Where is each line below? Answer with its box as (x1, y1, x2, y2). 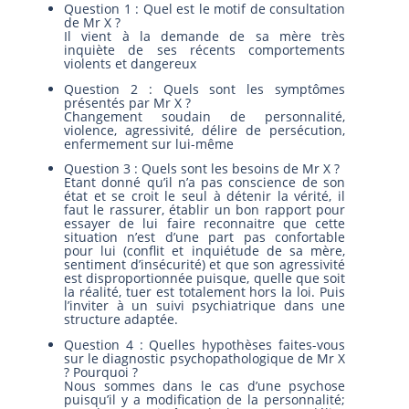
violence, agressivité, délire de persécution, (64, 121, 345, 139)
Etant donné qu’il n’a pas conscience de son (64, 173, 345, 192)
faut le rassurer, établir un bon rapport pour (64, 201, 345, 219)
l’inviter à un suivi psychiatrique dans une (64, 297, 345, 315)
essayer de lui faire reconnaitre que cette (64, 215, 345, 233)
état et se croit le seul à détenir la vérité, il (64, 187, 345, 205)
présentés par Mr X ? (64, 93, 191, 111)
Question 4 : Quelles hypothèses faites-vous (64, 335, 345, 353)
